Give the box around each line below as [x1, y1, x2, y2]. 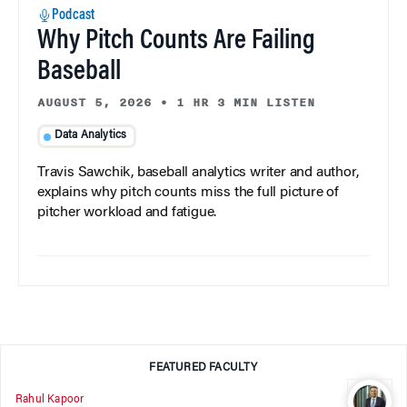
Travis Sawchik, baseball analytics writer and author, [37, 165, 359, 181]
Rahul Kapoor [15, 393, 84, 405]
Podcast [52, 7, 95, 23]
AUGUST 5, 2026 [37, 93, 152, 112]
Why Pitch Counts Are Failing [37, 27, 315, 55]
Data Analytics [54, 130, 127, 142]
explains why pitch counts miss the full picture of [37, 185, 339, 201]
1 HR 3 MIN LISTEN [176, 93, 315, 112]
